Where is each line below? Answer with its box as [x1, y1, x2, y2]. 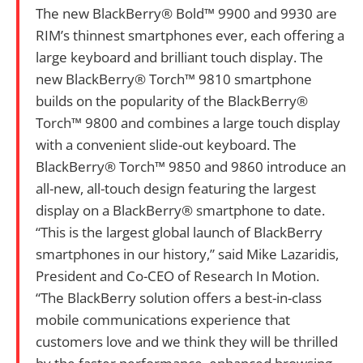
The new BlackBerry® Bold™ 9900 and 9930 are [36, 3, 337, 23]
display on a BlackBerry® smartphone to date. [36, 200, 325, 220]
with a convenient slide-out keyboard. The [36, 135, 297, 154]
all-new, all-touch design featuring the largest [36, 178, 316, 198]
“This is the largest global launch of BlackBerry [36, 222, 322, 241]
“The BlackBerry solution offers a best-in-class [36, 288, 322, 307]
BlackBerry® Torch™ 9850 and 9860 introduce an [36, 156, 346, 176]
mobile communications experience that [36, 310, 290, 329]
